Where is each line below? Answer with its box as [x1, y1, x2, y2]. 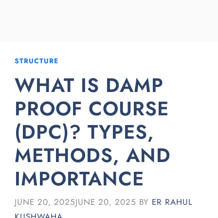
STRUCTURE [15, 56, 58, 66]
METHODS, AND [15, 141, 171, 169]
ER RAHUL [152, 196, 193, 208]
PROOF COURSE [15, 94, 169, 123]
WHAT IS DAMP [15, 71, 163, 99]
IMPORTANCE [15, 164, 144, 193]
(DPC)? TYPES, [15, 118, 154, 146]
